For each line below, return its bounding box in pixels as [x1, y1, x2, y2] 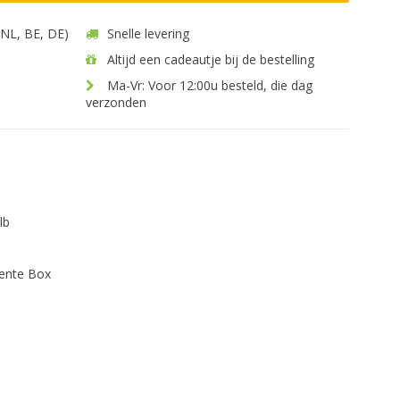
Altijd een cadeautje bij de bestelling [104, 51, 314, 68]
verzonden [86, 94, 146, 111]
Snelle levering [104, 25, 189, 42]
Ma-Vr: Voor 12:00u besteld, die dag [104, 77, 312, 94]
